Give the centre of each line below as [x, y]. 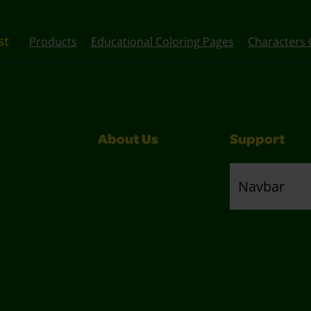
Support [258, 141]
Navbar [261, 186]
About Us [128, 141]
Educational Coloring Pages [162, 41]
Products [53, 41]
